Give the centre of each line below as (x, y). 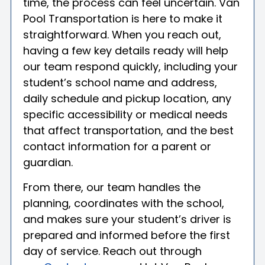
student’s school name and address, (120, 83)
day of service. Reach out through (112, 251)
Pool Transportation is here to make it (123, 19)
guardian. (48, 163)
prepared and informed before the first (127, 235)
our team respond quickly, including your (130, 67)
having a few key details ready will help (126, 51)
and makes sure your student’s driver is (127, 219)
